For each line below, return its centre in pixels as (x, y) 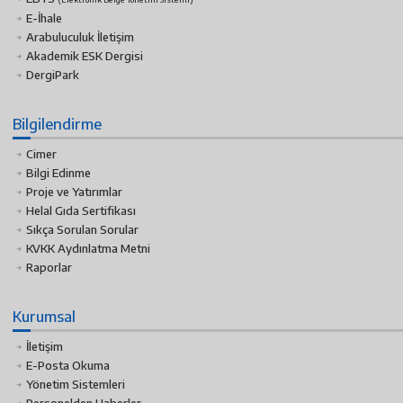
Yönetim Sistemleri (76, 385)
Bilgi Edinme (58, 173)
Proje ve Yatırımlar (74, 192)
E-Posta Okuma (68, 366)
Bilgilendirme (57, 123)
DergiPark (53, 75)
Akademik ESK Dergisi (85, 56)
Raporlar (49, 268)
